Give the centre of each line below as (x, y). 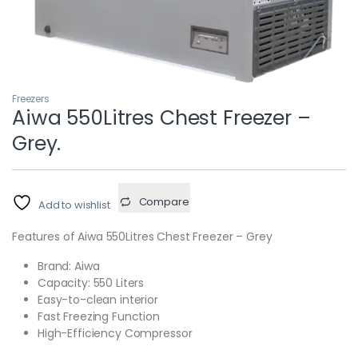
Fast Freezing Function (99, 317)
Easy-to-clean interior (98, 300)
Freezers (31, 99)
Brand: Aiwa (69, 267)
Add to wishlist (74, 205)
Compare (164, 202)
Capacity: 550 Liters (91, 283)
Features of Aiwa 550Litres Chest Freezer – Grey (142, 237)
